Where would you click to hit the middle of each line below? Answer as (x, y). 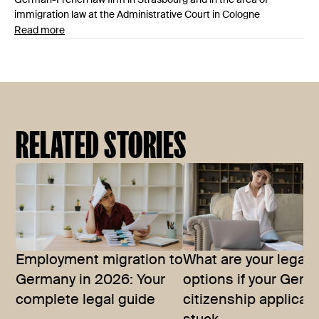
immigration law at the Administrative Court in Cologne (137, 15)
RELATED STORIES (101, 145)
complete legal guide (86, 301)
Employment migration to (100, 261)
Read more (40, 30)
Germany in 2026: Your (91, 281)
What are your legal (246, 261)
